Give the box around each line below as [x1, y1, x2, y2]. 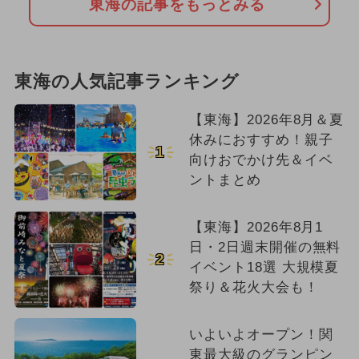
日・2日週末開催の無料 [188, 239, 341, 255]
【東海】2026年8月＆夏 [188, 111, 345, 127]
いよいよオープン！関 [188, 326, 333, 342]
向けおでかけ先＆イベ [188, 151, 333, 167]
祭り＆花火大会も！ [188, 279, 319, 295]
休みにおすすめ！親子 [188, 131, 333, 147]
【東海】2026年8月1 [188, 219, 324, 235]
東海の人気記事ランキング [14, 71, 240, 91]
